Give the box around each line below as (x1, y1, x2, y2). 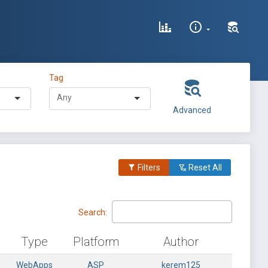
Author (163, 234, 199, 249)
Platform (72, 234, 119, 249)
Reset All (187, 163, 222, 172)
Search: (78, 207, 107, 217)
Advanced (172, 105, 211, 115)
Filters (136, 163, 160, 172)
